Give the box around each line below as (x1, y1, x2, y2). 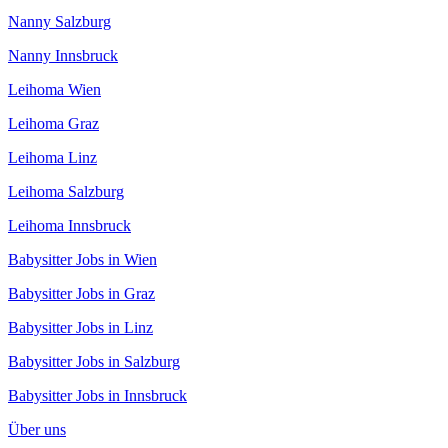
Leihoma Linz (8, 149, 97, 167)
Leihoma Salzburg (8, 183, 124, 201)
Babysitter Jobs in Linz (8, 319, 153, 337)
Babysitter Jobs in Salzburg (8, 353, 180, 371)
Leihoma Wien (8, 81, 101, 99)
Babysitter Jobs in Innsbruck (8, 387, 187, 405)
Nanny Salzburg (8, 13, 111, 31)
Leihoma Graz (8, 115, 99, 133)
